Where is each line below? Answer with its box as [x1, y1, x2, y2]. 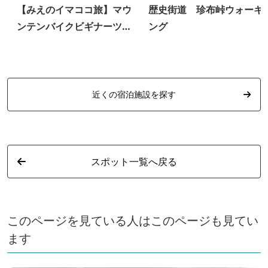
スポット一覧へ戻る [91, 154, 177, 168]
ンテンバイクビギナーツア [17, 19, 132, 33]
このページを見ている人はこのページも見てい [7, 212, 258, 229]
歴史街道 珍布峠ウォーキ [148, 2, 263, 16]
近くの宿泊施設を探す [92, 88, 176, 100]
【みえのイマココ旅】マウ [17, 2, 132, 16]
